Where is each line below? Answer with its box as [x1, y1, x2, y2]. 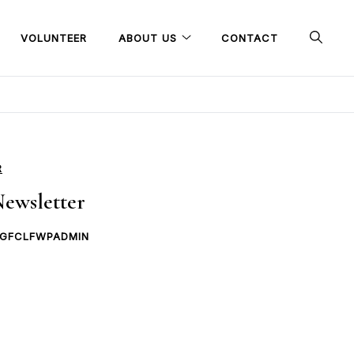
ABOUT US [119, 31, 177, 44]
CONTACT [221, 31, 278, 44]
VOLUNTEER [21, 31, 87, 44]
